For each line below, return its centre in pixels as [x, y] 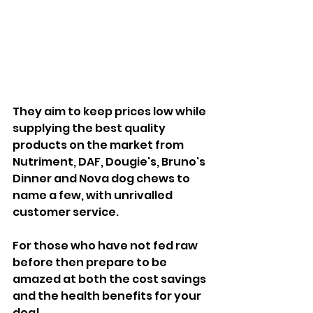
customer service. [66, 212]
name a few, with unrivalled [94, 195]
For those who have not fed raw [106, 245]
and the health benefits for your [108, 296]
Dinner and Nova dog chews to [102, 178]
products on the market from [99, 145]
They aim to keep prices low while [110, 111]
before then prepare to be [91, 262]
